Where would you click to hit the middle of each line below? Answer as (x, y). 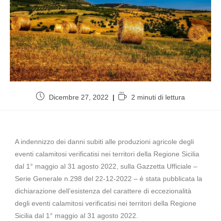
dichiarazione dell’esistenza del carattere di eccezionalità (103, 191)
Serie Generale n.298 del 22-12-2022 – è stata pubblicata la (109, 178)
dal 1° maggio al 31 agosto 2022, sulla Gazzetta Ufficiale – (106, 166)
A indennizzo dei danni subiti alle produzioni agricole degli (104, 141)
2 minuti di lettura (158, 97)
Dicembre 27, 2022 (79, 97)
